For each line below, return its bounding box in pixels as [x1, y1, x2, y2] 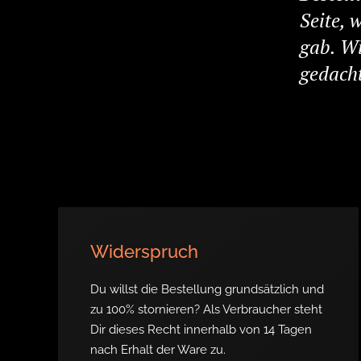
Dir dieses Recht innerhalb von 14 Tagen [90, 322, 312, 337]
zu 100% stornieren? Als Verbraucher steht [90, 302, 322, 317]
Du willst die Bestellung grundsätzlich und [90, 282, 324, 297]
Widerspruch [90, 241, 198, 262]
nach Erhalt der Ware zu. [90, 342, 226, 357]
